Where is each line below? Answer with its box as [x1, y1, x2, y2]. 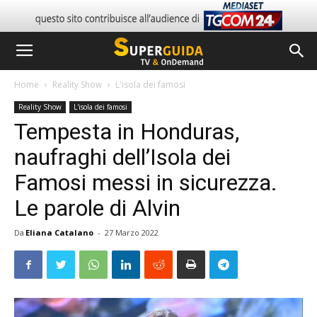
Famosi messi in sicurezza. [14, 169, 277, 196]
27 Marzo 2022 [105, 227, 158, 238]
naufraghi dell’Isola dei [14, 144, 231, 171]
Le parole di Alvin [14, 195, 180, 221]
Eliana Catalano [25, 227, 93, 238]
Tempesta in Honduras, [14, 118, 239, 145]
